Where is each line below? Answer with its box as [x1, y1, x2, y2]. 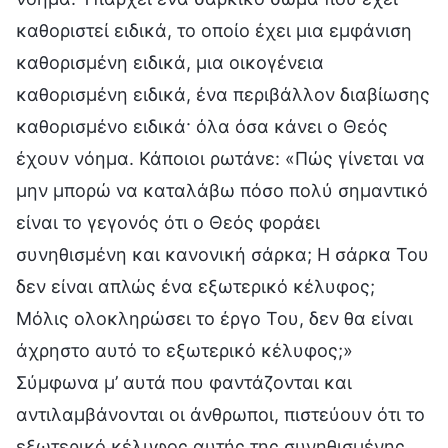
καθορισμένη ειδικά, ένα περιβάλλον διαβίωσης [16, 83, 430, 105]
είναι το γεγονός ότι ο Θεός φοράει [16, 211, 320, 233]
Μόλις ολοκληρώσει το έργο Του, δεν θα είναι [16, 307, 413, 329]
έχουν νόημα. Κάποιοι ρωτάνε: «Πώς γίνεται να [16, 147, 425, 169]
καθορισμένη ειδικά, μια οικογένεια [16, 51, 324, 73]
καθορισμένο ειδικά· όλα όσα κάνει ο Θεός [16, 115, 388, 137]
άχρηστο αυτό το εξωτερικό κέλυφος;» [16, 339, 353, 361]
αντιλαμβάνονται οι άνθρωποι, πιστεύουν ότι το [16, 403, 425, 425]
